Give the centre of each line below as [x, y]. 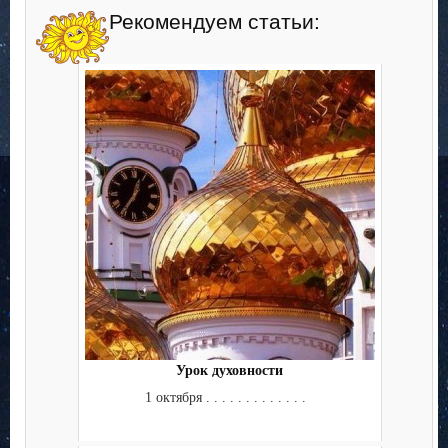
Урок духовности [229, 371]
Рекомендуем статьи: [214, 22]
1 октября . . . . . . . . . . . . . [229, 397]
